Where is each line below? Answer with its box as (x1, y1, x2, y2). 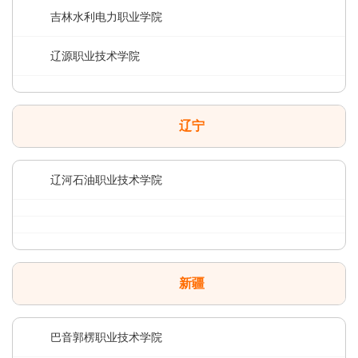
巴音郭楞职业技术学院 (50, 331, 162, 344)
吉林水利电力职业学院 (50, 10, 162, 23)
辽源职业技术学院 (50, 50, 140, 62)
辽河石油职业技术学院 (50, 173, 162, 186)
